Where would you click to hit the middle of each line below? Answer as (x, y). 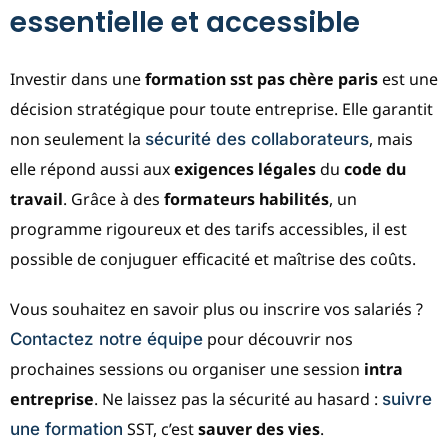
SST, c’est (160, 428)
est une (408, 78)
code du (375, 168)
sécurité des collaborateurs (257, 138)
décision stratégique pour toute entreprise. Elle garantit (221, 108)
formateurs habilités (246, 198)
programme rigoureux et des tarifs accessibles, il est (208, 228)
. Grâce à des (113, 198)
